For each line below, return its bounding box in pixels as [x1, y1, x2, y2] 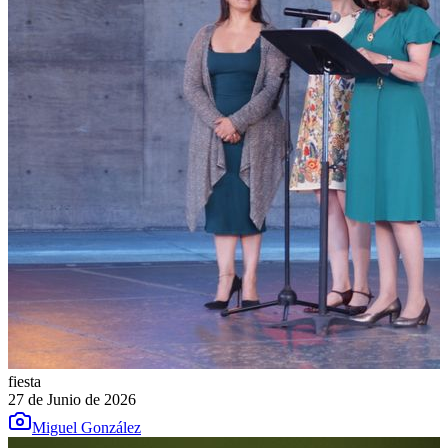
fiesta [8, 373, 41, 391]
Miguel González [32, 419, 141, 437]
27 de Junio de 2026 [8, 391, 136, 409]
